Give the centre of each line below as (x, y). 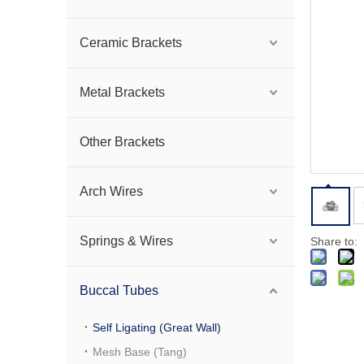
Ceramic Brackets (131, 43)
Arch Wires (111, 191)
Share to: (334, 241)
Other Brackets (122, 142)
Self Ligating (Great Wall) (157, 327)
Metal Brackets (122, 92)
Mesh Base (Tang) (140, 352)
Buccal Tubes (119, 290)
